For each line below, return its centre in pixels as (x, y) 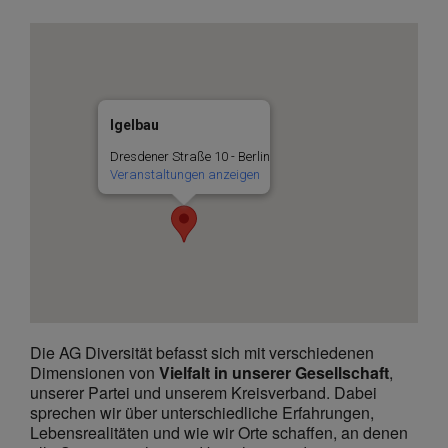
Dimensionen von (94, 373)
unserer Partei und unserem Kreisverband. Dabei (203, 393)
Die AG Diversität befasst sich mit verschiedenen (202, 353)
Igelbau (134, 125)
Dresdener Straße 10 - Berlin (190, 157)
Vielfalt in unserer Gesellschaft (274, 373)
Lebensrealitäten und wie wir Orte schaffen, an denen (219, 433)
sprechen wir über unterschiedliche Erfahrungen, (202, 413)
